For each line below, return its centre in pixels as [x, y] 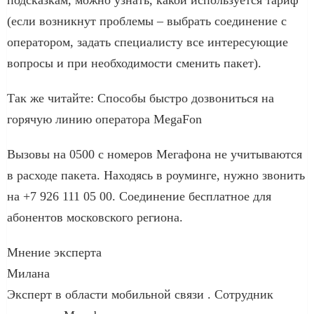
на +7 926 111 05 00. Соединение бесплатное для [139, 196]
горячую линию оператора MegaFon [104, 119]
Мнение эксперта [54, 252]
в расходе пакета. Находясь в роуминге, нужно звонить [156, 175]
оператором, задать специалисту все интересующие [148, 42]
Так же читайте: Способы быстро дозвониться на [141, 98]
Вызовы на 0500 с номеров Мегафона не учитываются [155, 154]
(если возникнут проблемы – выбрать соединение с [147, 21]
